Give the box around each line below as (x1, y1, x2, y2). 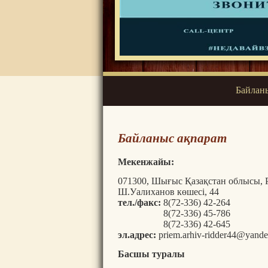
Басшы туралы (118, 248, 185, 259)
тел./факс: (118, 197, 161, 208)
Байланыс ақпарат (118, 131, 227, 146)
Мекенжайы (118, 156, 171, 167)
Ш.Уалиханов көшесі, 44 (118, 186, 219, 197)
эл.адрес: (118, 229, 156, 240)
